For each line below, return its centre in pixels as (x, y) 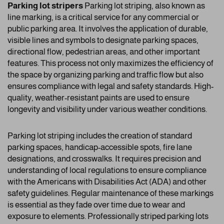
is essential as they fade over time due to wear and (96, 205)
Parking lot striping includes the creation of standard (100, 136)
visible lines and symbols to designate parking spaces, (103, 40)
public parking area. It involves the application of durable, (108, 29)
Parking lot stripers (45, 6)
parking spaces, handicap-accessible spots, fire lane (100, 147)
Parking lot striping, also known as (144, 6)
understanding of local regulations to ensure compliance (107, 170)
